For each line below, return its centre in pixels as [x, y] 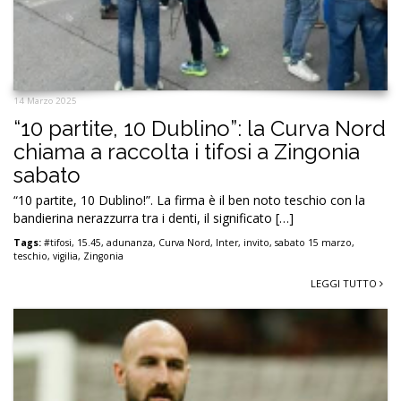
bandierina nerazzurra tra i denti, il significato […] [154, 218]
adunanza [130, 242]
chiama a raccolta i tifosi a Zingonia [187, 151]
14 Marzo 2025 [45, 100]
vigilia [65, 256]
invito [256, 242]
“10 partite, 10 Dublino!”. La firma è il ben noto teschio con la [189, 200]
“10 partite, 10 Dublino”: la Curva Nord [200, 128]
